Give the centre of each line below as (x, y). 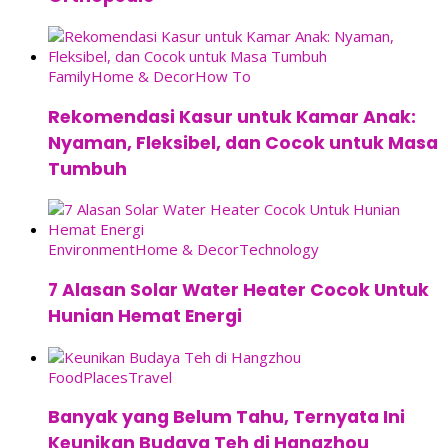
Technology (279, 249)
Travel (150, 376)
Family (69, 76)
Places (105, 376)
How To (223, 76)
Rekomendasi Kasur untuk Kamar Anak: (232, 116)
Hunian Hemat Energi (145, 316)
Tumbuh (87, 168)
